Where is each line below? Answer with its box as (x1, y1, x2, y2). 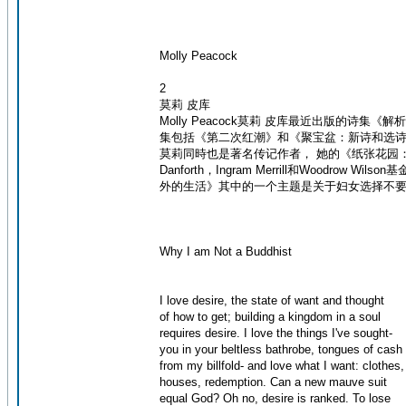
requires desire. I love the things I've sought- (159, 326, 392, 340)
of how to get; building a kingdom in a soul (159, 310, 381, 324)
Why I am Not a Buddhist (159, 245, 292, 258)
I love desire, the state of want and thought (159, 294, 384, 307)
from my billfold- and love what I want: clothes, (159, 359, 404, 372)
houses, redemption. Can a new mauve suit (159, 375, 387, 389)
